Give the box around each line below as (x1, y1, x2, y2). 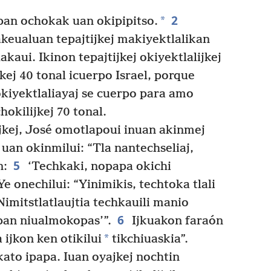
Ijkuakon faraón (128, 214, 223, 228)
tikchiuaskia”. (109, 232, 188, 246)
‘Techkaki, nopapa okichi (24, 159, 171, 174)
